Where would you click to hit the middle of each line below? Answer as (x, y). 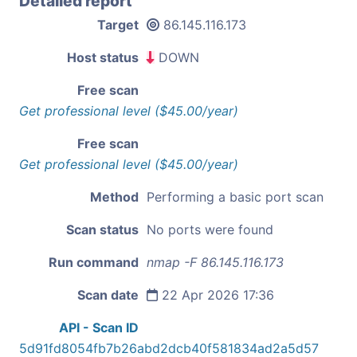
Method (114, 196)
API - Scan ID (99, 327)
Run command (94, 262)
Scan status (102, 229)
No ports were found (210, 229)
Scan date (108, 294)
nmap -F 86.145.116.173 (215, 262)
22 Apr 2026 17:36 (216, 294)
